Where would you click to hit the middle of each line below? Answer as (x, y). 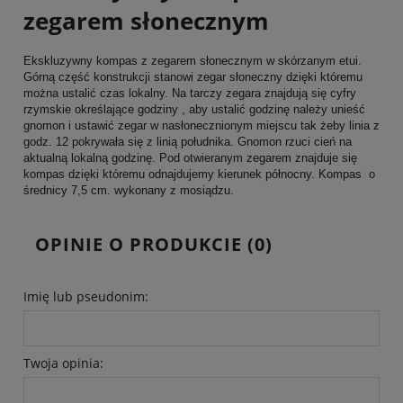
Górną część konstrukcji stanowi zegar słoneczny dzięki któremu (193, 76)
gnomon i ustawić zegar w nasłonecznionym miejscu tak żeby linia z (201, 125)
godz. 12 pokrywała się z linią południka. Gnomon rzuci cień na (188, 141)
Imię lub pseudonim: (86, 296)
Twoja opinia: (63, 363)
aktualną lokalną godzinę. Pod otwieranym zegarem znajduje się (190, 157)
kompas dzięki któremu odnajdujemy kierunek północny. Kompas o (199, 174)
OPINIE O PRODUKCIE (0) (154, 244)
